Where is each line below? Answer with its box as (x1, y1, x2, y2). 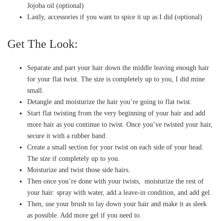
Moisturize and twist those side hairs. (27, 166, 130, 174)
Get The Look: (7, 37, 78, 50)
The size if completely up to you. (27, 154, 120, 162)
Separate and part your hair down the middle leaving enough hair (27, 64, 209, 72)
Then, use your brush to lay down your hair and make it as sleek (27, 200, 207, 208)
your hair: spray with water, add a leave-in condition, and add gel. (27, 188, 212, 196)
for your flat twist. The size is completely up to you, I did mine (27, 75, 205, 83)
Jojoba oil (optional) (27, 1, 84, 9)
